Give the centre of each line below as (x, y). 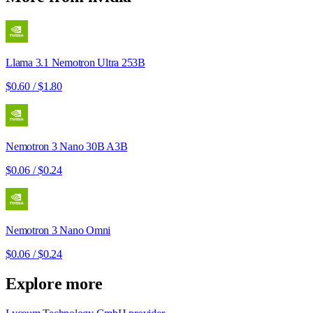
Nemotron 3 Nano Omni (58, 231)
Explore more (54, 284)
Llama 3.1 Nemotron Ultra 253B (75, 63)
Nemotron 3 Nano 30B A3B (67, 147)
